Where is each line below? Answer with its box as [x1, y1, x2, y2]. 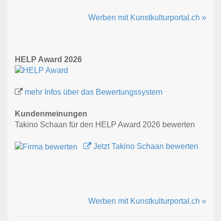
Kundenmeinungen [15, 110, 87, 118]
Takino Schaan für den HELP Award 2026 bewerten [15, 120, 195, 129]
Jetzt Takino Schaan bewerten [91, 142, 198, 151]
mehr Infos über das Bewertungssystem [25, 88, 162, 97]
